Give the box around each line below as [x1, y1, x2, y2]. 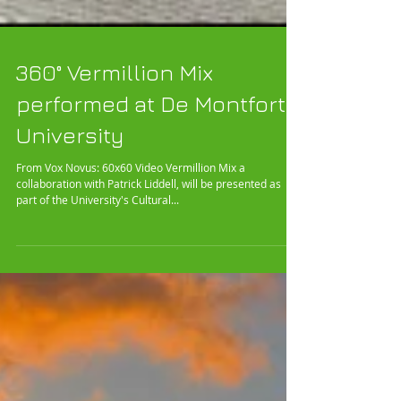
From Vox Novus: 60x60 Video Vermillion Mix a [16, 239, 245, 253]
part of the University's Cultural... [16, 271, 179, 286]
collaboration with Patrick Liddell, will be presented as [16, 255, 216, 269]
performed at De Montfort [16, 169, 286, 195]
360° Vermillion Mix [16, 138, 213, 164]
